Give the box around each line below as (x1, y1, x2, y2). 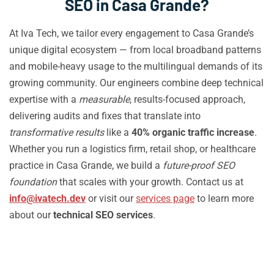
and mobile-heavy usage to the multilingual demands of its (9, 61, 262, 72)
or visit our (86, 193, 136, 204)
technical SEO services (53, 209, 153, 221)
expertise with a (9, 94, 79, 105)
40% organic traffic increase (131, 127, 254, 138)
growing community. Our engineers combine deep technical (9, 77, 264, 89)
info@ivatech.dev (9, 193, 86, 204)
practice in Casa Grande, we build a (9, 160, 163, 171)
